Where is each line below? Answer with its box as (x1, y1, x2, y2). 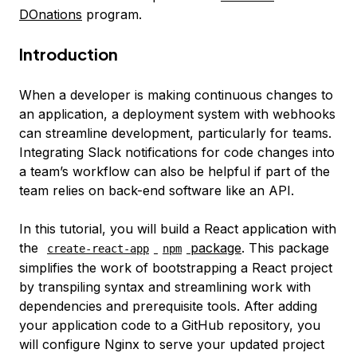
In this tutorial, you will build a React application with (19, 221, 336, 237)
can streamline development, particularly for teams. (19, 125, 331, 142)
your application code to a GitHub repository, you (19, 317, 320, 334)
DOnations (19, 6, 82, 23)
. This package (241, 240, 329, 257)
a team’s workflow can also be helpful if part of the (19, 163, 330, 180)
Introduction (19, 44, 118, 65)
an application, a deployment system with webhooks (19, 106, 335, 123)
